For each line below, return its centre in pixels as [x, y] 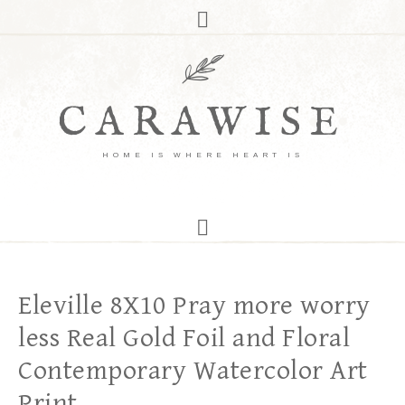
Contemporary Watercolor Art [193, 371]
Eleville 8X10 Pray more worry [194, 306]
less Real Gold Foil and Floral [184, 338]
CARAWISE [202, 123]
